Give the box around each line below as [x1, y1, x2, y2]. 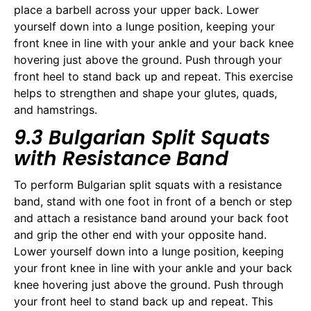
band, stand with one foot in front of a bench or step [14, 194, 292, 208]
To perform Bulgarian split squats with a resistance [14, 178, 282, 192]
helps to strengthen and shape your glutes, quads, [14, 85, 277, 100]
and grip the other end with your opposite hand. [14, 228, 267, 242]
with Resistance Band [14, 145, 228, 172]
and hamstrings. [14, 102, 97, 117]
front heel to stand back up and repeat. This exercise [14, 69, 293, 83]
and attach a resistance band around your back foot [14, 211, 289, 225]
